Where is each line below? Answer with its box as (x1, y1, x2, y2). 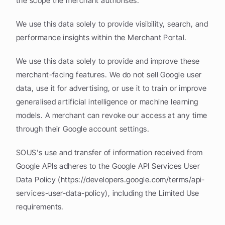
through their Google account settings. (16, 124, 150, 134)
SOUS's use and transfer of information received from (16, 148, 203, 157)
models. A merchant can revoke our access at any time (16, 110, 207, 120)
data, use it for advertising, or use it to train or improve (16, 83, 207, 93)
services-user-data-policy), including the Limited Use (16, 188, 199, 198)
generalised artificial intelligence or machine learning (16, 97, 198, 106)
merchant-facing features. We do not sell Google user (16, 70, 202, 79)
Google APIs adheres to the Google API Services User (16, 161, 200, 171)
